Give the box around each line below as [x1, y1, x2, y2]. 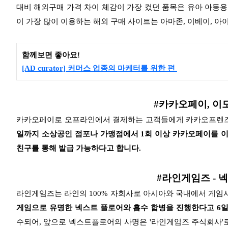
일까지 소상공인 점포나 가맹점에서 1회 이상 [16, 129, 173, 138]
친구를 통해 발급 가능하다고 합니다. [16, 144, 145, 152]
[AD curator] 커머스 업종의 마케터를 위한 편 [22, 64, 177, 72]
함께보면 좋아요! [22, 50, 80, 59]
